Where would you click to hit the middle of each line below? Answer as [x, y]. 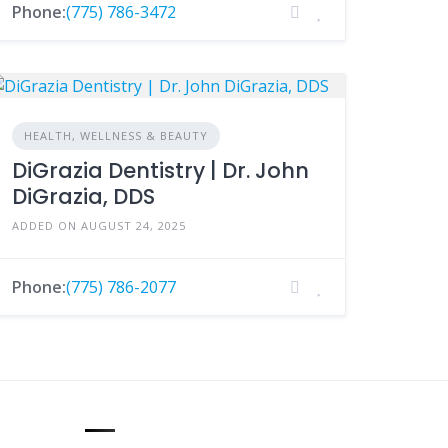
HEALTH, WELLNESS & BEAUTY [116, 135]
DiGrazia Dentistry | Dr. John [161, 170]
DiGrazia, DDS [84, 196]
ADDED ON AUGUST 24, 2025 [99, 225]
